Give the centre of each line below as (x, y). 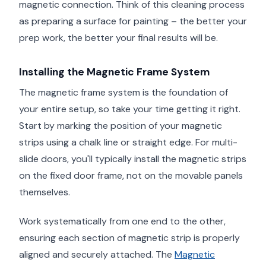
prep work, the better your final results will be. (118, 38)
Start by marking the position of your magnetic (121, 125)
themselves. (45, 192)
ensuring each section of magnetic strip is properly (129, 237)
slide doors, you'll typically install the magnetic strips (133, 159)
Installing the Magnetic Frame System (114, 72)
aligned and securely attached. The (97, 254)
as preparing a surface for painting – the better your (133, 21)
